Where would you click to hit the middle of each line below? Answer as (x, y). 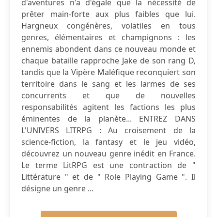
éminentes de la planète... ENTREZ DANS (108, 119)
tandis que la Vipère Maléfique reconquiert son (108, 72)
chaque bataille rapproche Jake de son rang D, (108, 61)
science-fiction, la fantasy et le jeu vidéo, (108, 142)
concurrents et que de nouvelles (108, 95)
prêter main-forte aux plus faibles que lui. (108, 14)
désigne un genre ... (57, 188)
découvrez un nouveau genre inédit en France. (108, 154)
